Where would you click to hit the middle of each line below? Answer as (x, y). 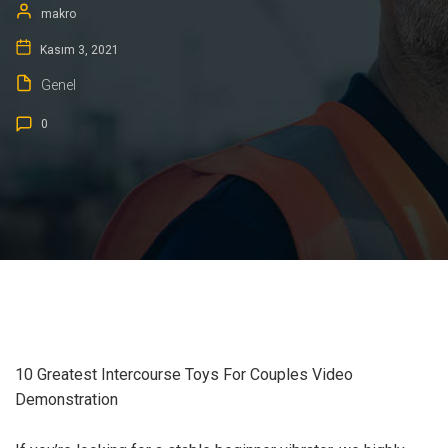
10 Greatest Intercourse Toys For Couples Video (184, 374)
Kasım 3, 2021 (78, 50)
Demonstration (66, 399)
